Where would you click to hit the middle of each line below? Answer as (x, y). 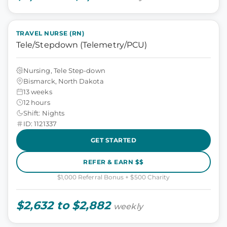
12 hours (37, 102)
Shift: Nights (44, 113)
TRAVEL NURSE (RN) (50, 33)
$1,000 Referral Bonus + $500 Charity (113, 177)
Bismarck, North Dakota (64, 81)
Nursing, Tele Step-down (64, 70)
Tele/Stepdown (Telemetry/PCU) (82, 45)
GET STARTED (113, 140)
